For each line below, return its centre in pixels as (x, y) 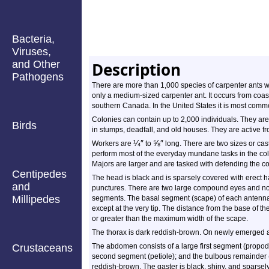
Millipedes (36, 199)
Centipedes (39, 174)
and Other (36, 64)
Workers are (113, 144)
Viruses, (32, 52)
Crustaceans (42, 248)
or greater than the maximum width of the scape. (170, 219)
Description (136, 70)
